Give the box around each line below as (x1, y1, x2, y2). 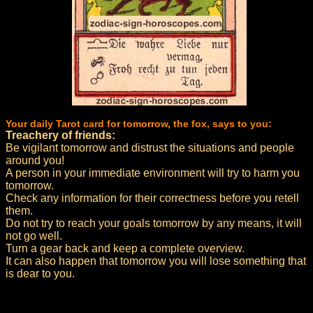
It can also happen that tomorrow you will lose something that (6, 255, 306, 267)
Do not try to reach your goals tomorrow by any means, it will (6, 217, 302, 229)
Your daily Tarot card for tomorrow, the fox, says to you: (6, 118, 272, 129)
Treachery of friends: (6, 129, 115, 141)
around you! (6, 154, 64, 166)
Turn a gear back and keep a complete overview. (6, 242, 245, 254)
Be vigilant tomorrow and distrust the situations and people (6, 142, 294, 154)
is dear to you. (6, 268, 75, 279)
